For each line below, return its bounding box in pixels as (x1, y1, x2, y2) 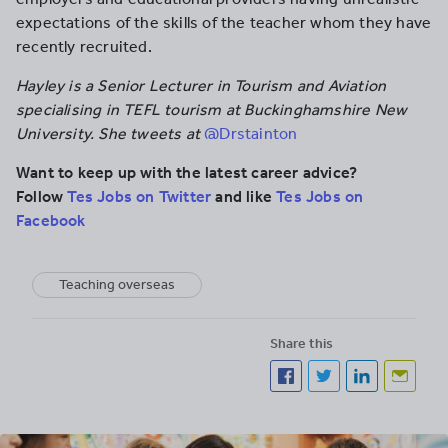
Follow (16, 187, 68, 206)
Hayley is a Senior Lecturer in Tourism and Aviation (16, 76, 387, 95)
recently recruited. (16, 37, 152, 56)
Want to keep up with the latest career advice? (16, 163, 358, 182)
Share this (270, 335, 333, 352)
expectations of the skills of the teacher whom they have (16, 13, 432, 32)
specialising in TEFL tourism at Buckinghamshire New (16, 100, 408, 119)
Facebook (16, 211, 86, 230)
